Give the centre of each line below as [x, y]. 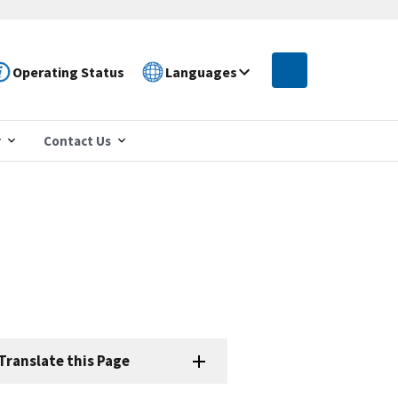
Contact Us [77, 140]
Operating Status [69, 72]
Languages [202, 72]
